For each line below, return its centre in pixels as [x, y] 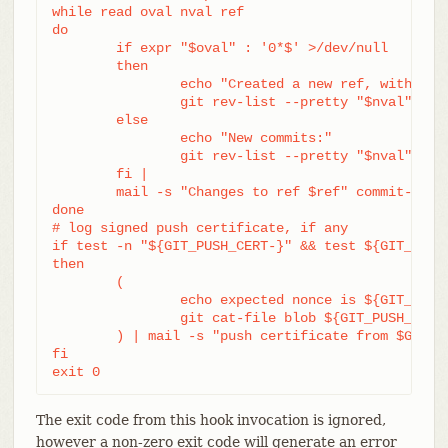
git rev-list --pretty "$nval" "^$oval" [115, 155]
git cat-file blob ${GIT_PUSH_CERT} [115, 317]
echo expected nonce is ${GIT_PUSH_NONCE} [115, 299]
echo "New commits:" [115, 137]
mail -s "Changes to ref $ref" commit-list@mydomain [83, 191]
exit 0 [75, 371]
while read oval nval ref [147, 11]
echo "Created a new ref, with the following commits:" [115, 83]
